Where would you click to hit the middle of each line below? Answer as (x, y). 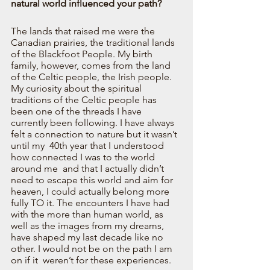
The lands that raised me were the (84, 31)
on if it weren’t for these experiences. (93, 260)
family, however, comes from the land (92, 65)
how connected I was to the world (84, 157)
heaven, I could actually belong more (91, 191)
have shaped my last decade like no (88, 237)
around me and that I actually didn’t (89, 168)
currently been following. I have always (94, 122)
